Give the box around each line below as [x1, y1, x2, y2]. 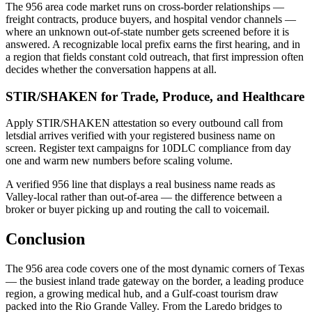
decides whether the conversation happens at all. [6, 63, 217, 75]
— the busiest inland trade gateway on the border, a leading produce [6, 275, 304, 288]
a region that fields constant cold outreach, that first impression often [6, 50, 304, 63]
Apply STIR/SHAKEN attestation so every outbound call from [6, 117, 283, 130]
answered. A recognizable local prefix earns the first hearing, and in [6, 38, 300, 50]
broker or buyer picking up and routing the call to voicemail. [6, 203, 270, 216]
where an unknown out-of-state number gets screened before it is [6, 25, 289, 38]
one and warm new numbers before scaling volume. [6, 155, 233, 167]
